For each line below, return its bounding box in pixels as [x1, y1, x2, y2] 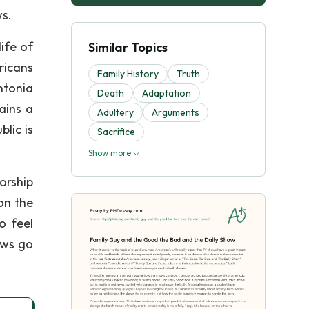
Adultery [97, 106, 134, 119]
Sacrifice [97, 126, 135, 138]
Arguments [152, 106, 199, 119]
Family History [97, 68, 159, 80]
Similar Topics [88, 39, 168, 55]
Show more [88, 148, 133, 158]
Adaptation [142, 87, 191, 99]
